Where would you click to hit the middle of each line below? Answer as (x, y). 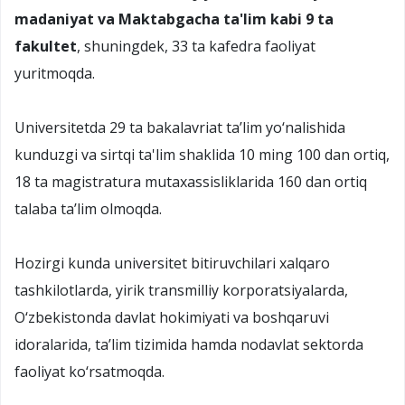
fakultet (46, 46)
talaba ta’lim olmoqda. (88, 208)
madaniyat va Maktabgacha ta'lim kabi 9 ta (174, 19)
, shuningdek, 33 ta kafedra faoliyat (196, 46)
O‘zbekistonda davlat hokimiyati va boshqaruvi (172, 317)
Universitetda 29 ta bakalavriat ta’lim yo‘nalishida (180, 127)
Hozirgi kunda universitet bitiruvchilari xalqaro (172, 263)
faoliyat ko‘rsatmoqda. (89, 371)
